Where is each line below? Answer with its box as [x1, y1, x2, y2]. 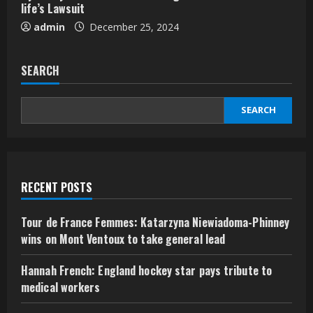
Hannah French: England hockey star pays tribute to [21, 261, 272, 279]
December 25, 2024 [87, 20, 179, 34]
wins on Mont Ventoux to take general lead [21, 230, 226, 247]
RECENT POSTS [21, 178, 92, 196]
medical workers [21, 278, 101, 296]
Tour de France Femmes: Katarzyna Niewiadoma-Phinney [21, 213, 290, 231]
